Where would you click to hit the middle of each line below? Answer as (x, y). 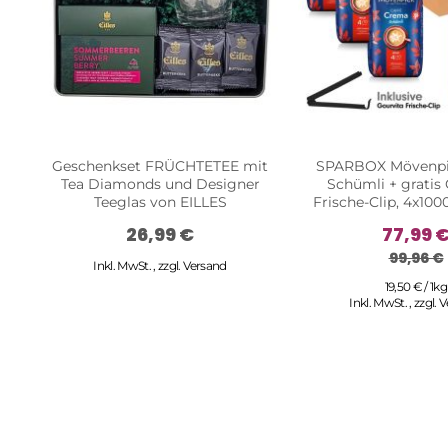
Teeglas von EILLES (160, 201)
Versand (205, 265)
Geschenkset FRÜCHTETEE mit (160, 165)
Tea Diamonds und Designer (160, 183)
